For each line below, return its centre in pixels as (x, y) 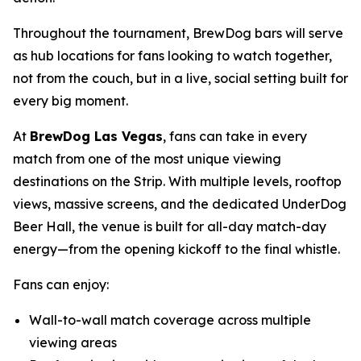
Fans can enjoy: (61, 284)
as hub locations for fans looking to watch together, (172, 56)
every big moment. (71, 101)
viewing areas (73, 342)
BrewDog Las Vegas (96, 136)
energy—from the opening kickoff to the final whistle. (176, 249)
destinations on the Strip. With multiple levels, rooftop (177, 181)
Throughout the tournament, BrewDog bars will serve (178, 33)
